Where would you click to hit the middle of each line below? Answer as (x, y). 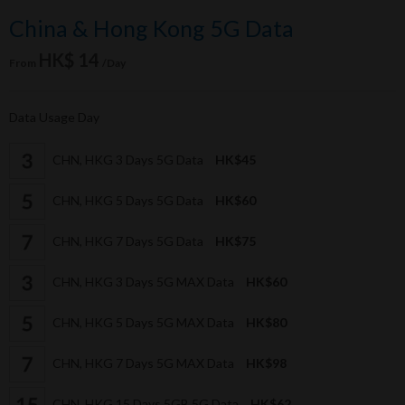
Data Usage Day (54, 118)
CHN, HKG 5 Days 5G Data (128, 200)
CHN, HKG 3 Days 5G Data (128, 159)
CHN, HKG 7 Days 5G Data (128, 240)
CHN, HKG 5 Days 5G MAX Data (143, 322)
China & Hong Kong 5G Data (151, 28)
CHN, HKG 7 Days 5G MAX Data (143, 363)
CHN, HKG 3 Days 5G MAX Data (143, 281)
